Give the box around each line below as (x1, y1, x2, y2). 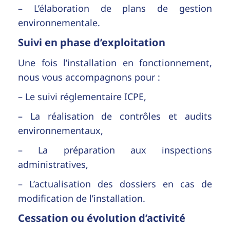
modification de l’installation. (18, 191, 145, 204)
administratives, (18, 158, 88, 170)
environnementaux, (18, 124, 103, 137)
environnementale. (18, 16, 100, 29)
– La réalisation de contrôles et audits (18, 109, 212, 122)
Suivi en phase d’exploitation (18, 35, 165, 49)
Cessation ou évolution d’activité (18, 210, 185, 225)
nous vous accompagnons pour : (18, 70, 160, 83)
